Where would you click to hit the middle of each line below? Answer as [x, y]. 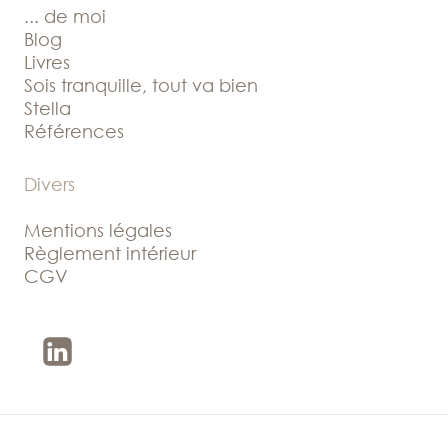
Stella [47, 108]
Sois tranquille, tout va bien [141, 85]
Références [74, 131]
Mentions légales [98, 230]
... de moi [65, 16]
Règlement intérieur [110, 253]
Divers [49, 184]
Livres [47, 62]
